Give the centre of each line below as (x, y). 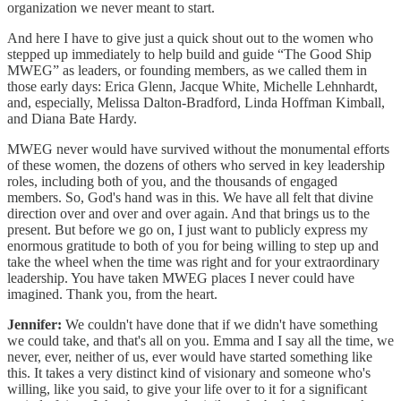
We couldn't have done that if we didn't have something (220, 324)
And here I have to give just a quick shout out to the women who (190, 38)
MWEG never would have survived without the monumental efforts (198, 149)
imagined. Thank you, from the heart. (114, 294)
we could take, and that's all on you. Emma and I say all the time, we (200, 340)
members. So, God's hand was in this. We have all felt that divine (190, 197)
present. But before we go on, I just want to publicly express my (188, 229)
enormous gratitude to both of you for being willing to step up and (193, 245)
